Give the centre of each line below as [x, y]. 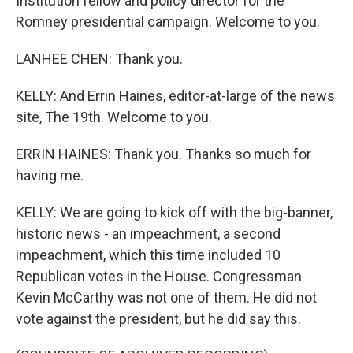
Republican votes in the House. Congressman [159, 276]
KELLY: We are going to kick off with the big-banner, [174, 212]
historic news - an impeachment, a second [148, 234]
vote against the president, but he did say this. [158, 319]
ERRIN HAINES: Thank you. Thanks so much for [163, 154]
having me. [50, 175]
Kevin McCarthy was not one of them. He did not [166, 297]
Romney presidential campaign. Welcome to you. [168, 22]
